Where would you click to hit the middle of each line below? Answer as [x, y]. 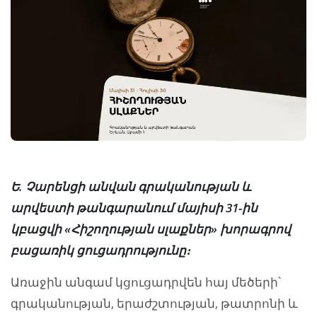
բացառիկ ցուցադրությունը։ [100, 250]
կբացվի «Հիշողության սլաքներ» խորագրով [151, 229]
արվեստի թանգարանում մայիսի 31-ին [134, 208]
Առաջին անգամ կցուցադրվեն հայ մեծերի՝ [146, 282]
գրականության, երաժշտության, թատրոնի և [154, 303]
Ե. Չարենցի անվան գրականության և [131, 186]
